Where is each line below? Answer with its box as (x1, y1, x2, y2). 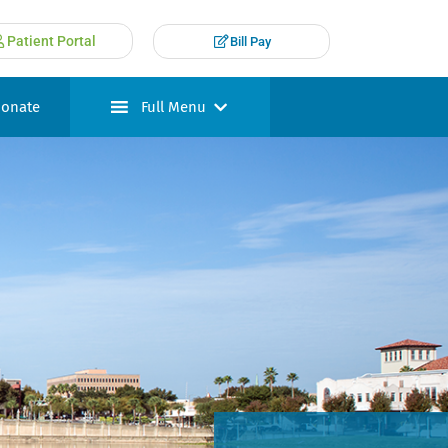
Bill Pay (229, 33, 271, 49)
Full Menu (140, 97, 206, 116)
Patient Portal (6, 33, 96, 49)
